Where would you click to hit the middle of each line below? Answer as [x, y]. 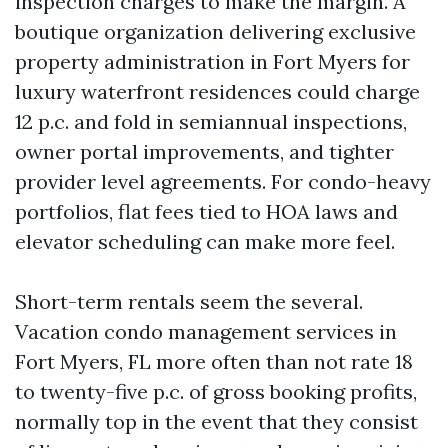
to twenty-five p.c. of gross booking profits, [216, 391]
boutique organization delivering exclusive [215, 31]
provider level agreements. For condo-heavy [223, 181]
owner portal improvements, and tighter [204, 151]
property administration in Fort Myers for [212, 61]
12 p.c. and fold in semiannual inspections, [211, 121]
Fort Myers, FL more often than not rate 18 [214, 361]
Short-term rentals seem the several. [189, 301]
